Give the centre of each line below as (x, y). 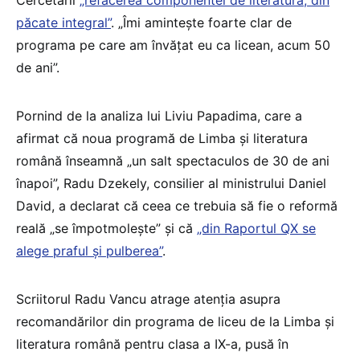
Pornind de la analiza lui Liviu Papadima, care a (159, 115)
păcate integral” (63, 22)
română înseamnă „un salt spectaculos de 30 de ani (173, 160)
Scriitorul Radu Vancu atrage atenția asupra (148, 299)
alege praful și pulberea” (89, 250)
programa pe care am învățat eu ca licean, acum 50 (173, 45)
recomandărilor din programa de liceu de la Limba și (175, 321)
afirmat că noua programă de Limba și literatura (162, 138)
